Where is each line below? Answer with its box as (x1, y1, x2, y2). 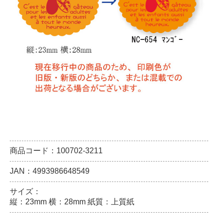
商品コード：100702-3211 (10, 146, 103, 155)
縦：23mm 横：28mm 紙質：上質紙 (10, 198, 134, 206)
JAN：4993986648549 (10, 167, 90, 175)
